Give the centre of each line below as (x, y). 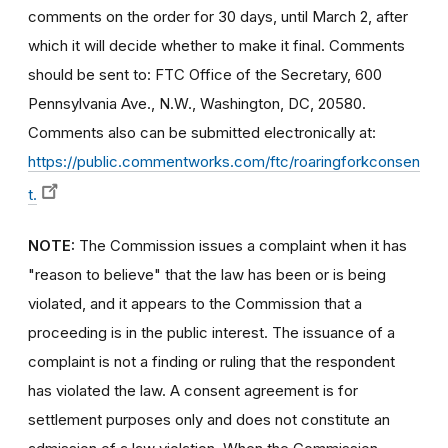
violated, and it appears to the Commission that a (195, 303)
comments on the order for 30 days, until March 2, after (218, 16)
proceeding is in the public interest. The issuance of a (211, 332)
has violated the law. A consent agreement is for (193, 390)
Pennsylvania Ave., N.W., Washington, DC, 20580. (197, 103)
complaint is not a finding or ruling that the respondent (211, 361)
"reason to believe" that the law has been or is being (207, 274)
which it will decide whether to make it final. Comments (216, 45)
